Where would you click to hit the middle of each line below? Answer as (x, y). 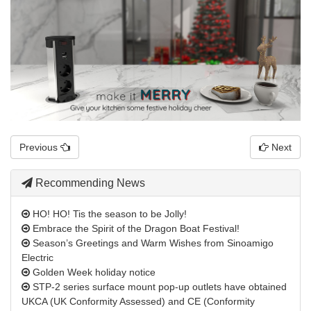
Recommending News (89, 183)
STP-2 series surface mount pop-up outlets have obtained (158, 287)
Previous (40, 148)
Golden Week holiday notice (93, 272)
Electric (37, 258)
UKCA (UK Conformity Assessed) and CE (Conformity (138, 302)
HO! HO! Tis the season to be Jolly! (108, 214)
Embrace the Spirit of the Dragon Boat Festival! (135, 229)
